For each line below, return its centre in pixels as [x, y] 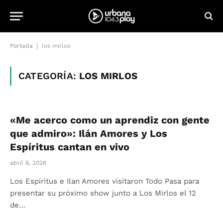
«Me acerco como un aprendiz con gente [110, 120]
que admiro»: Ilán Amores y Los [89, 133]
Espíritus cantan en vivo [70, 147]
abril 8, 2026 [28, 163]
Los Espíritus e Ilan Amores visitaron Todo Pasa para [105, 181]
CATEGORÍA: [49, 76]
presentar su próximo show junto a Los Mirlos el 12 [103, 193]
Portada [21, 46]
